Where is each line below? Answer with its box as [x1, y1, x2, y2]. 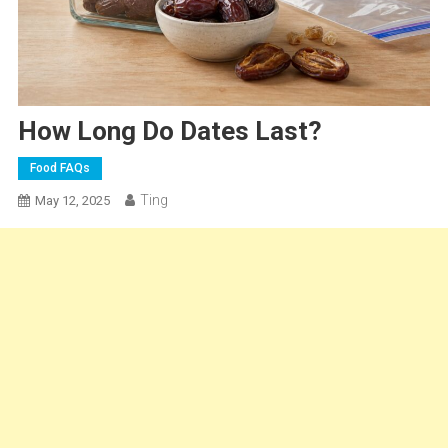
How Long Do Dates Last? [17, 116, 322, 147]
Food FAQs [29, 161, 90, 176]
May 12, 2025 [34, 193, 110, 209]
